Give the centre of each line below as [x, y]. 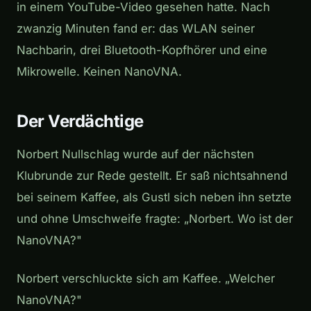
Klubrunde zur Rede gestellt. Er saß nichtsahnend [152, 175]
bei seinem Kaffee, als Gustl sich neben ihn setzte [154, 197]
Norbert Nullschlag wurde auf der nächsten [135, 154]
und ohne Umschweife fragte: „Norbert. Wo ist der [155, 218]
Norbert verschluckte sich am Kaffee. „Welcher [146, 278]
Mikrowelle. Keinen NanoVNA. [99, 71]
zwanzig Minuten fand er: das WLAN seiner [136, 28]
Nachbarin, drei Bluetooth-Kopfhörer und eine [142, 50]
